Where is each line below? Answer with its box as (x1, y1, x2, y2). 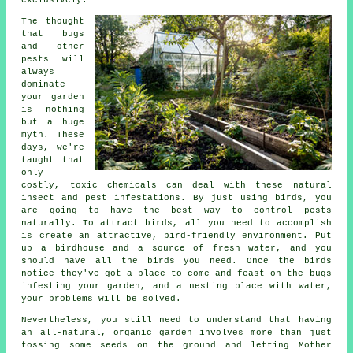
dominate (21, 79, 66, 89)
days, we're (21, 142, 84, 152)
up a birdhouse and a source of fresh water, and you (21, 243, 332, 253)
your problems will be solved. (21, 293, 182, 303)
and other (21, 41, 84, 51)
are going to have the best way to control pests (21, 205, 332, 215)
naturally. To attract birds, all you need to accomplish (21, 217, 332, 228)
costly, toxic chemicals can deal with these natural (21, 180, 332, 190)
